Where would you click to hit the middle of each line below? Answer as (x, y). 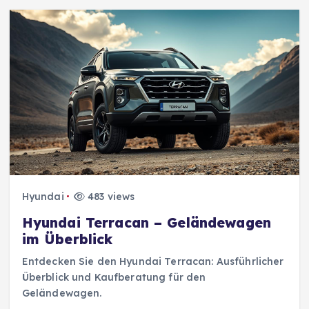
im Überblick (67, 239)
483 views (110, 196)
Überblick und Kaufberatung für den (114, 277)
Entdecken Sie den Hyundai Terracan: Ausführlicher (153, 261)
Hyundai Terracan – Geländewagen (147, 222)
